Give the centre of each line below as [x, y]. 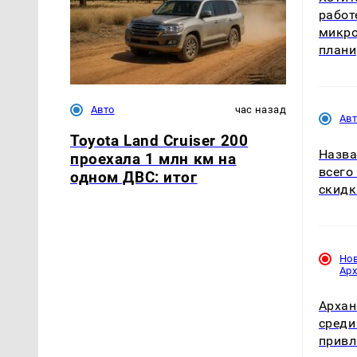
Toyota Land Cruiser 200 [159, 140]
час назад [260, 109]
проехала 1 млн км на [153, 159]
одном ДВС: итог [134, 177]
